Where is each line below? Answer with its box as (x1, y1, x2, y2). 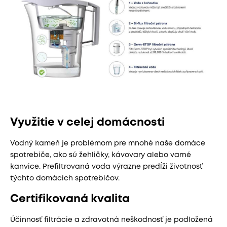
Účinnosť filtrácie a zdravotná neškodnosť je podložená (10, 217, 213, 223)
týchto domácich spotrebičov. (10, 175, 120, 182)
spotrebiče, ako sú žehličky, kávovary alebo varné (10, 152, 191, 159)
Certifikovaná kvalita (10, 194, 130, 205)
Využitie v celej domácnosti (10, 118, 165, 128)
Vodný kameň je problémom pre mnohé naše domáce (10, 140, 205, 147)
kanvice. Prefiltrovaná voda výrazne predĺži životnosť (10, 164, 203, 170)
